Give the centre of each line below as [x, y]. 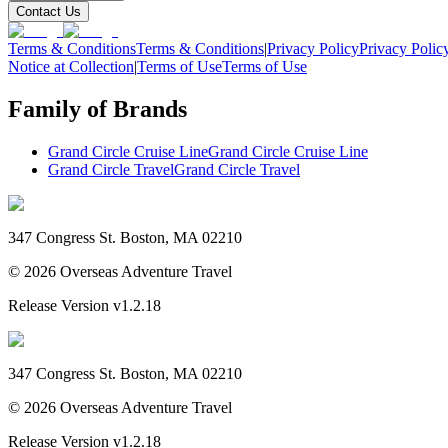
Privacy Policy [313, 49]
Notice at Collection [71, 67]
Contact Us [48, 12]
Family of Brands [97, 109]
